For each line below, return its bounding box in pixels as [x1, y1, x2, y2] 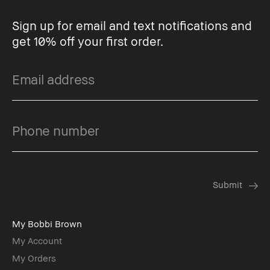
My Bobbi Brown [12, 218, 82, 229]
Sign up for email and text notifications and [12, 17, 252, 33]
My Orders [12, 252, 56, 263]
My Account [12, 234, 62, 246]
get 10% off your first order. [12, 33, 163, 49]
